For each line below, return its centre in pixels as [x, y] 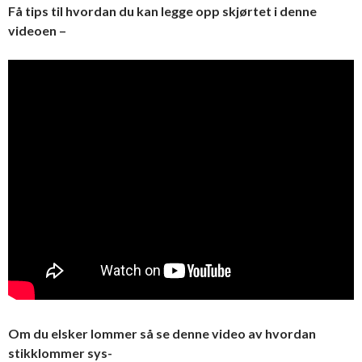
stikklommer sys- [60, 352]
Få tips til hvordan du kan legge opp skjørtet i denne [162, 11]
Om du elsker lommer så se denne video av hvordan [162, 333]
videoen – [37, 30]
